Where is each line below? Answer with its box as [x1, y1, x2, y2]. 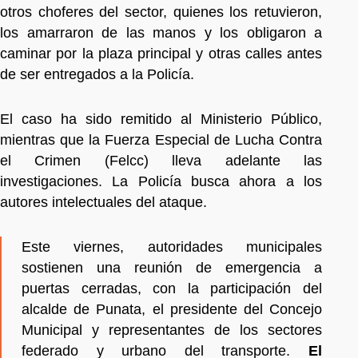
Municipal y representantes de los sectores [22, 321, 322, 338]
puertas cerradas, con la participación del [22, 280, 322, 296]
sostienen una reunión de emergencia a [22, 259, 322, 276]
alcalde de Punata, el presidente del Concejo [22, 300, 322, 317]
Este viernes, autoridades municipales [22, 238, 322, 255]
